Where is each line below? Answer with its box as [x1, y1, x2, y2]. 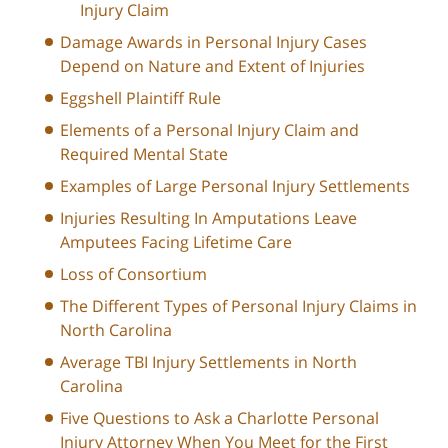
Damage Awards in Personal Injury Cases [60, 30, 367, 53]
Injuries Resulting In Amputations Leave [60, 206, 357, 229]
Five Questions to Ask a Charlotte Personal [60, 406, 379, 429]
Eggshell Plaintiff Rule [60, 86, 221, 109]
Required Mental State [60, 142, 228, 165]
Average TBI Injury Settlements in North [60, 350, 357, 373]
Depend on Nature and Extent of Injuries [60, 54, 365, 77]
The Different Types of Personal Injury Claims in [60, 294, 417, 317]
